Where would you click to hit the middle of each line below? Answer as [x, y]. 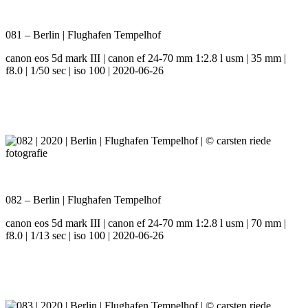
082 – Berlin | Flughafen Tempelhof [83, 200]
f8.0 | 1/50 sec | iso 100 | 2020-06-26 [85, 71]
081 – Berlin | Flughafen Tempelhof [83, 35]
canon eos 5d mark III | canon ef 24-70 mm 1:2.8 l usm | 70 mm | [146, 223]
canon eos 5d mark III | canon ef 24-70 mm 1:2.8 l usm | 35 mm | [146, 58]
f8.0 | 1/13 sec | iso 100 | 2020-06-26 [85, 236]
